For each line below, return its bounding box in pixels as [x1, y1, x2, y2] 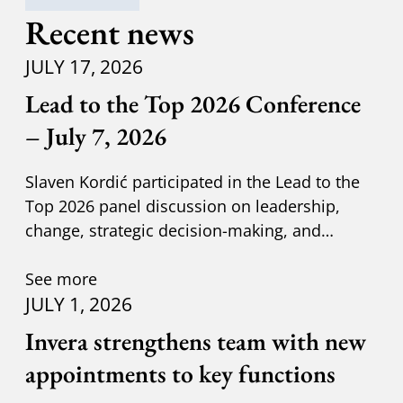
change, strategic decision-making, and [24, 218, 321, 241]
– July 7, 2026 [24, 120, 166, 153]
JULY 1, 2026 [24, 291, 132, 317]
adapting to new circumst [24, 242, 218, 265]
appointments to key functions [24, 356, 336, 390]
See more [24, 267, 97, 291]
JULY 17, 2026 [24, 53, 143, 79]
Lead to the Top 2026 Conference [24, 87, 361, 121]
